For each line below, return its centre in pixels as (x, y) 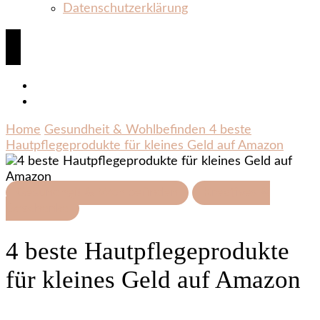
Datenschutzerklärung (125, 9)
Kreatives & (236, 193)
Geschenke (37, 209)
